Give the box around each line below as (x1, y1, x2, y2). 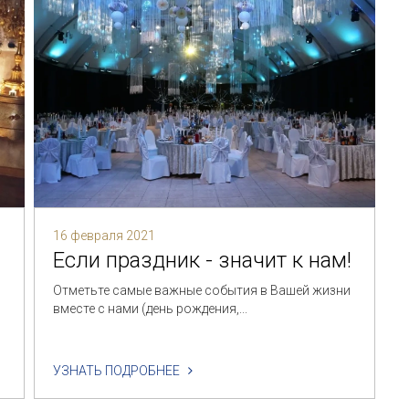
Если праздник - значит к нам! (53, 247, 352, 274)
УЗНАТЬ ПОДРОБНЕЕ (53, 363, 189, 379)
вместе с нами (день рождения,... (53, 301, 248, 317)
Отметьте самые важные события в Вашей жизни (53, 283, 351, 299)
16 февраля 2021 (53, 228, 156, 244)
